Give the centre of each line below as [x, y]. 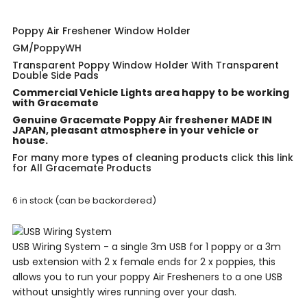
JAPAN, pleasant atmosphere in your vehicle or [136, 131]
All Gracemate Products [91, 168]
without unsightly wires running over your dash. [124, 292]
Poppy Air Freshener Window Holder [101, 31]
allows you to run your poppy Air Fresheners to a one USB [147, 277]
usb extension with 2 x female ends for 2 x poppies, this [144, 262]
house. [30, 141]
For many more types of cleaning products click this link [153, 158]
